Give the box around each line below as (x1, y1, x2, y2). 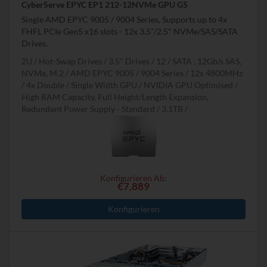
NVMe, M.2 (21, 68, 64, 79)
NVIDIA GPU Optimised (144, 80, 233, 91)
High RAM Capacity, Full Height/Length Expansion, (21, 92, 209, 103)
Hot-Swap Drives (39, 56, 102, 67)
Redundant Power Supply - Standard (21, 104, 155, 114)
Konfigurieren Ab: (100, 173, 167, 184)
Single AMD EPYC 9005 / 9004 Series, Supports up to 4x (21, 14, 227, 25)
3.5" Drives (108, 56, 150, 67)
